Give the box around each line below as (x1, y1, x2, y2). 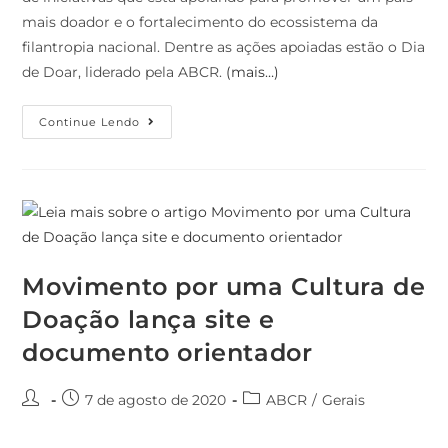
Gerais (322, 391, 366, 410)
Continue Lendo (39, 115, 141, 130)
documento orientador (22, 338, 313, 368)
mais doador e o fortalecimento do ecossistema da (22, 13, 379, 32)
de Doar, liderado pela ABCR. (22, 63, 227, 82)
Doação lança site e (22, 305, 275, 335)
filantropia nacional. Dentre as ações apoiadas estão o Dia (22, 38, 426, 57)
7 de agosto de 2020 (85, 391, 227, 410)
